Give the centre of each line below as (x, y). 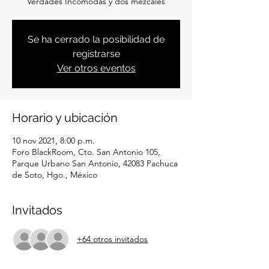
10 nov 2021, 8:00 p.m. (53, 140)
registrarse (96, 53)
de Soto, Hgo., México (55, 174)
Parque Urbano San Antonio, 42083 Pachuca (95, 163)
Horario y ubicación (65, 117)
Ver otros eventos (96, 68)
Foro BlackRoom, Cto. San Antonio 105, (86, 152)
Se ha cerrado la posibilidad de (96, 39)
